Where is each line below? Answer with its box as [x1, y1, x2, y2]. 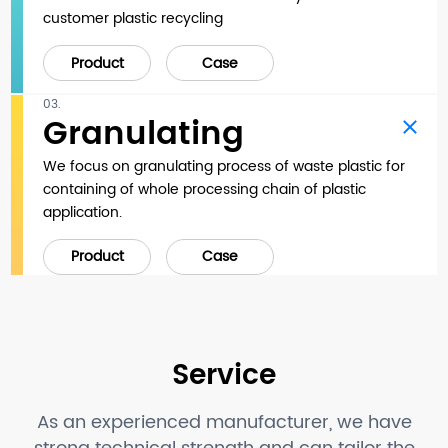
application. [43, 200, 123, 224]
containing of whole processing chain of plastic [43, 177, 367, 201]
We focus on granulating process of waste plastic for [43, 154, 406, 178]
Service [172, 352, 276, 399]
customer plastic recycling [43, 7, 224, 30]
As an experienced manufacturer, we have [36, 407, 412, 437]
